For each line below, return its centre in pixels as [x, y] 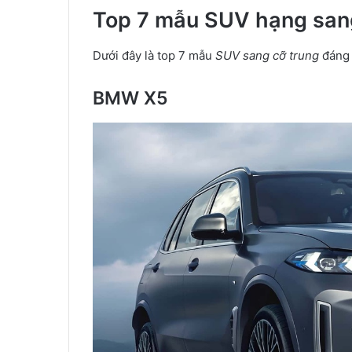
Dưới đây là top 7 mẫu [154, 55]
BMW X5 [130, 98]
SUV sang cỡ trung [267, 55]
